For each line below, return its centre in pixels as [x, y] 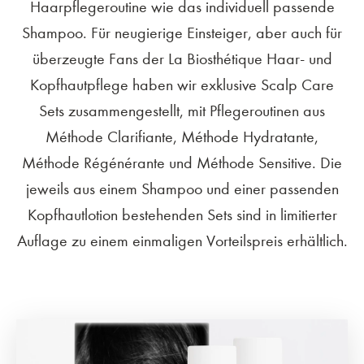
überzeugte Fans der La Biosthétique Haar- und [182, 59]
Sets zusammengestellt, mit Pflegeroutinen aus [182, 111]
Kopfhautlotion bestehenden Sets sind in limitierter [182, 215]
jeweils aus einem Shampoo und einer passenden [182, 189]
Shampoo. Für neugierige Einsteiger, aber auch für [182, 33]
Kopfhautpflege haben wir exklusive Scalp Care [182, 85]
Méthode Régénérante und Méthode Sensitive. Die [182, 163]
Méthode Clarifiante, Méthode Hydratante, [182, 137]
